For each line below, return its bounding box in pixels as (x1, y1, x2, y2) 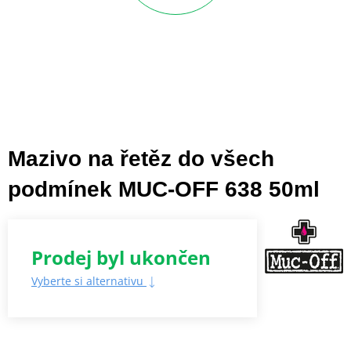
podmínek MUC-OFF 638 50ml (8, 176, 320, 201)
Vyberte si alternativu (31, 273, 147, 288)
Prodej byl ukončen (31, 244, 211, 270)
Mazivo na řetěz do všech (8, 146, 274, 171)
